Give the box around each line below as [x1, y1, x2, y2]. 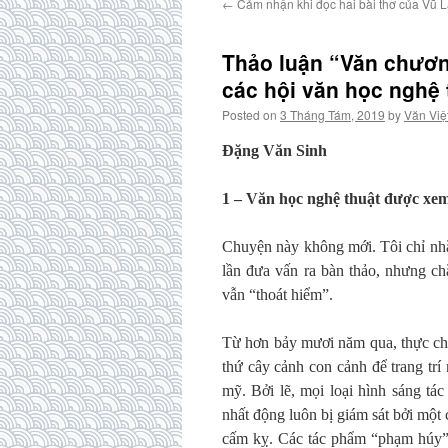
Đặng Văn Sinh [222, 142, 327, 159]
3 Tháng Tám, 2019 [280, 106, 385, 123]
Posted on [222, 106, 277, 123]
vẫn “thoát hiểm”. [222, 286, 333, 303]
